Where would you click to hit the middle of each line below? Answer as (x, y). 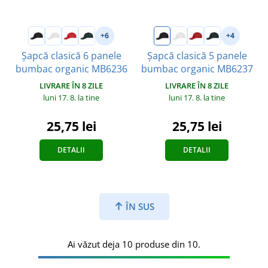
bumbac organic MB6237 (197, 68)
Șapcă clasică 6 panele (71, 55)
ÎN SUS (138, 206)
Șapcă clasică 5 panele (197, 55)
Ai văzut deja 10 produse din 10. (134, 244)
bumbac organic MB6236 (71, 68)
